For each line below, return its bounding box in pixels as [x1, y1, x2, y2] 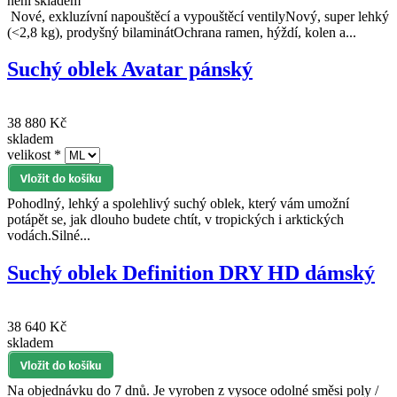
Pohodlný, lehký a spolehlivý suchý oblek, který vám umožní [7, 196, 349, 212]
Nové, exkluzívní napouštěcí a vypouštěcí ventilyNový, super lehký [7, 8, 389, 24]
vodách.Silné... [7, 228, 90, 244]
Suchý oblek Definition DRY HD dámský [7, 261, 375, 285]
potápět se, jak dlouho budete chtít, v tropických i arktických [7, 212, 344, 228]
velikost [7, 147, 54, 163]
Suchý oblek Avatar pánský [7, 58, 253, 82]
